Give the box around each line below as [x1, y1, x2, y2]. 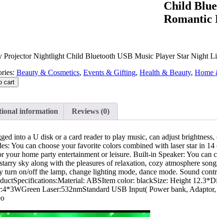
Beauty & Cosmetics [16, 68, 79, 77]
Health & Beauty [139, 68, 191, 77]
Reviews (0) [72, 107, 109, 115]
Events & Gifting [83, 68, 136, 77]
